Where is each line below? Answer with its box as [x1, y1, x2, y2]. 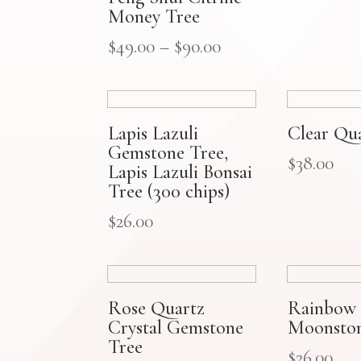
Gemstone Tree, [108, 140, 229, 164]
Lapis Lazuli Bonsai [108, 160, 253, 184]
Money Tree [108, 4, 201, 28]
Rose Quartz [108, 296, 205, 320]
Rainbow [288, 296, 357, 320]
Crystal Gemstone [108, 315, 244, 339]
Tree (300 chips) [108, 179, 230, 203]
